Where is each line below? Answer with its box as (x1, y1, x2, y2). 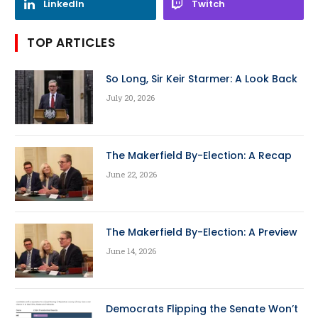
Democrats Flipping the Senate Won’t (106, 301, 298, 316)
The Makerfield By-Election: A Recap (106, 148, 292, 163)
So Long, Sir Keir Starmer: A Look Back (106, 71, 297, 86)
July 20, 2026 (106, 92, 155, 103)
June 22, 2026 (106, 168, 157, 180)
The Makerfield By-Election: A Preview (106, 224, 297, 239)
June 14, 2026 (106, 245, 156, 256)
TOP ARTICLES (27, 33, 116, 51)
